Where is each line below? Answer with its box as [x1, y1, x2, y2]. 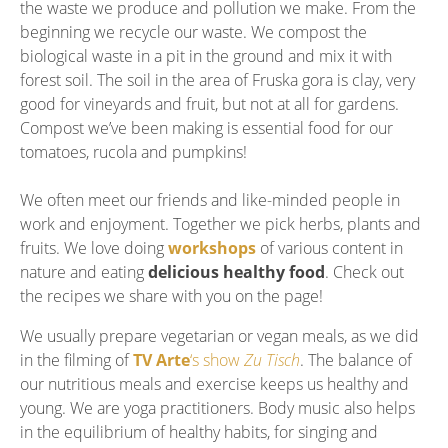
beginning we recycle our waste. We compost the [20, 20, 367, 43]
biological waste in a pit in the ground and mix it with [20, 44, 392, 67]
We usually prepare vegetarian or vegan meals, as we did [20, 324, 419, 347]
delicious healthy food [148, 260, 325, 283]
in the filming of [20, 348, 133, 371]
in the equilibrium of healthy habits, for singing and [20, 420, 378, 443]
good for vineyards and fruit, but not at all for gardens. [20, 92, 399, 115]
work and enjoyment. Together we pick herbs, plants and [20, 212, 421, 235]
